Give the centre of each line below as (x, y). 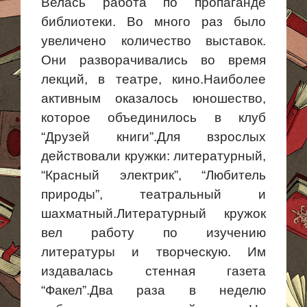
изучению (222, 233)
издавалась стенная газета (153, 271)
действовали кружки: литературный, (153, 156)
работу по (134, 233)
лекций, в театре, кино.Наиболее (153, 79)
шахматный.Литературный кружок (153, 213)
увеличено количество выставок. (153, 41)
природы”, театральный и (153, 194)
